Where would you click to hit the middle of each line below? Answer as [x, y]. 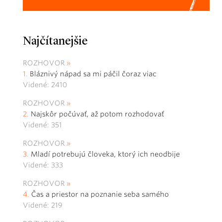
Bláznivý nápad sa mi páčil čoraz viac [93, 74]
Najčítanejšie [55, 42]
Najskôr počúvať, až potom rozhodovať [97, 114]
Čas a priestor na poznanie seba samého [100, 194]
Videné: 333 [43, 165]
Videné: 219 [43, 205]
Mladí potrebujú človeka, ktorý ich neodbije [105, 154]
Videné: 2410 [45, 85]
